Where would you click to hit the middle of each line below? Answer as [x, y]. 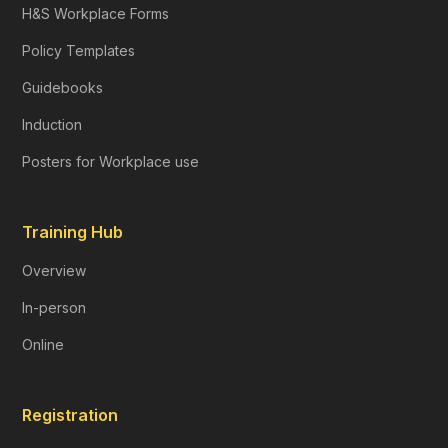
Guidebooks [63, 87]
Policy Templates [79, 50]
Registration [70, 414]
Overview [54, 270]
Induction [52, 124]
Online [43, 344]
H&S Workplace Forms [96, 13]
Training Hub [73, 231]
